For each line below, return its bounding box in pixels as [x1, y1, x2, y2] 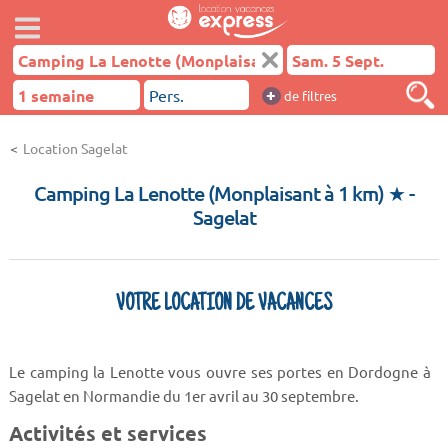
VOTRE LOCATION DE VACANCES [116, 293, 332, 317]
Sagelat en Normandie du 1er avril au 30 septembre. [8, 386, 359, 405]
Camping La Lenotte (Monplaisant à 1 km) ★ [34, 180, 409, 206]
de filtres [280, 87, 337, 104]
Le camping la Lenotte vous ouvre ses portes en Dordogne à [8, 362, 432, 381]
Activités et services [8, 419, 207, 446]
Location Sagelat [23, 139, 128, 157]
